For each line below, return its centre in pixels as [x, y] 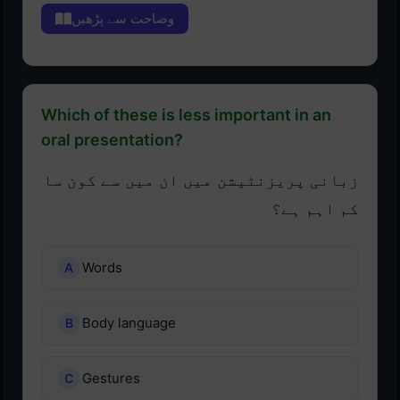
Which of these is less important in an [186, 115]
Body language [129, 323]
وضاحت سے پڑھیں [123, 19]
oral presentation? [112, 140]
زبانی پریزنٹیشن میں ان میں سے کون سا [201, 181]
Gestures [111, 379]
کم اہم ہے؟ [315, 209]
